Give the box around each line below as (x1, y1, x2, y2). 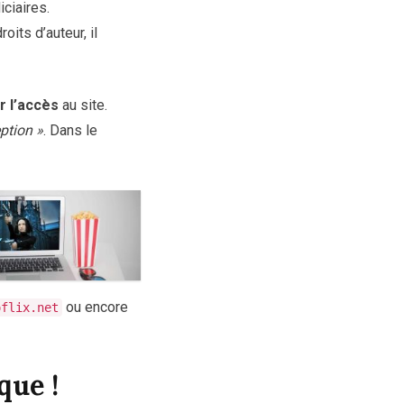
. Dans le (43, 122, 97, 140)
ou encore (62, 298, 128, 317)
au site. (59, 96, 107, 115)
